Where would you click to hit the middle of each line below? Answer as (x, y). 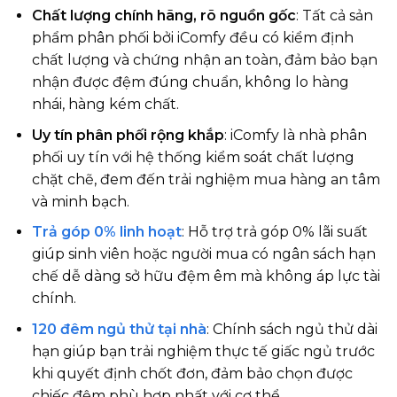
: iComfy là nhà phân (295, 135)
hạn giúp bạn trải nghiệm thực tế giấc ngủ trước (203, 351)
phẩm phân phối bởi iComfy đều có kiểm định (192, 38)
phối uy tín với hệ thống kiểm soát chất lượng (193, 157)
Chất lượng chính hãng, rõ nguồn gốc (163, 16)
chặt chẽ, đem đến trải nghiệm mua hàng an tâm (206, 179)
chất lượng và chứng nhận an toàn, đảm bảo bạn (204, 60)
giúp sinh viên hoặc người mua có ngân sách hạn (203, 254)
